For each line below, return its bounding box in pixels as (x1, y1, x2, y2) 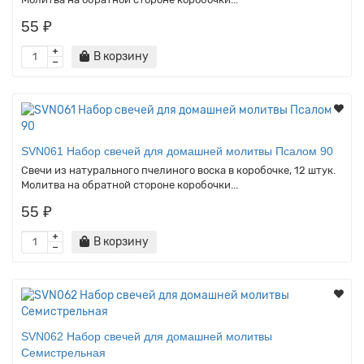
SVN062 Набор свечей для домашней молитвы (21, 329, 272, 343)
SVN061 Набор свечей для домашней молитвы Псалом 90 (21, 144, 333, 158)
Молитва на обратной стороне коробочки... (21, 178, 238, 191)
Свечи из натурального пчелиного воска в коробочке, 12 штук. (21, 163, 336, 176)
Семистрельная (21, 345, 106, 359)
